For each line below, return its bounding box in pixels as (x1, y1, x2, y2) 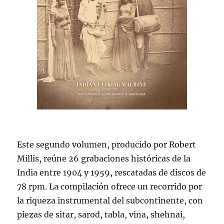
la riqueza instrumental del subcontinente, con (17, 195, 203, 206)
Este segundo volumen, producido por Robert (17, 139, 196, 150)
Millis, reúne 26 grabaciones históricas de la (17, 153, 191, 164)
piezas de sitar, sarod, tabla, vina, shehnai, (17, 209, 185, 220)
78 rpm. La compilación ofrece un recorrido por (17, 181, 202, 192)
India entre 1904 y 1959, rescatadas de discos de (17, 167, 206, 178)
